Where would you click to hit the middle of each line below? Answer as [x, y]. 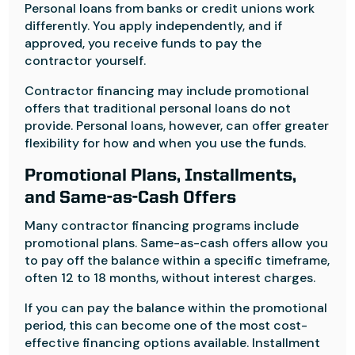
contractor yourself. [86, 61]
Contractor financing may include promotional [167, 91]
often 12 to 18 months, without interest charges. [170, 278]
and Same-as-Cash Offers [131, 198]
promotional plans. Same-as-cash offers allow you [177, 243]
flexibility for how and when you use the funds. [166, 143]
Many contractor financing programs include [162, 225]
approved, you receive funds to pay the [143, 43]
